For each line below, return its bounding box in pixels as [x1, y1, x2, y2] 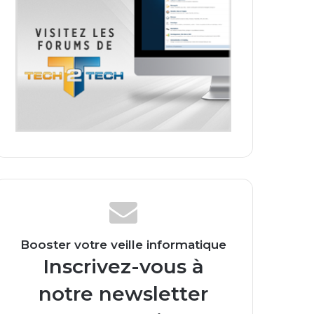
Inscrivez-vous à [43, 254, 204, 278]
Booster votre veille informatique [20, 237, 226, 252]
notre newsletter [39, 281, 208, 306]
